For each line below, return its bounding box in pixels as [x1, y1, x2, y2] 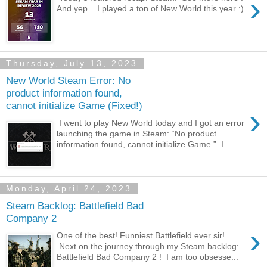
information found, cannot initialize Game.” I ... [57, 139, 234, 149]
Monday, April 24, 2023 [6, 184, 132, 194]
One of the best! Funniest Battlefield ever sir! [57, 230, 225, 240]
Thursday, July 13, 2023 [6, 58, 138, 69]
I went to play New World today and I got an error [57, 117, 245, 128]
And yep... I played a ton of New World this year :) [57, 3, 244, 13]
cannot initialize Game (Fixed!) [6, 100, 142, 112]
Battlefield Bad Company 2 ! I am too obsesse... [57, 252, 239, 262]
